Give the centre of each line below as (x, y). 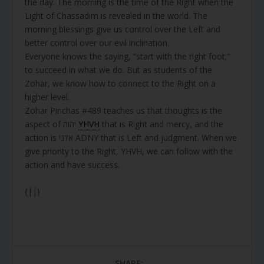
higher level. (47, 97)
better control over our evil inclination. (97, 42)
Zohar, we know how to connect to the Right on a (121, 83)
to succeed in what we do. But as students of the (119, 70)
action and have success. (72, 164)
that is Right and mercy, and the (162, 124)
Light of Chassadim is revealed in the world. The (116, 15)
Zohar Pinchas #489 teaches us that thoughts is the (124, 110)
